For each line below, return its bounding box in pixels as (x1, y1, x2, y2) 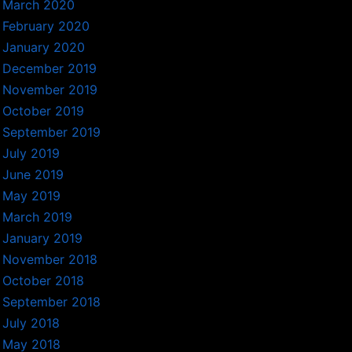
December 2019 (2, 60, 97, 77)
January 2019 (2, 230, 83, 247)
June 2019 (2, 167, 64, 183)
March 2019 (2, 209, 73, 225)
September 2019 (2, 124, 101, 141)
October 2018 (2, 273, 85, 289)
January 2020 (2, 39, 86, 56)
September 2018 (2, 294, 101, 310)
